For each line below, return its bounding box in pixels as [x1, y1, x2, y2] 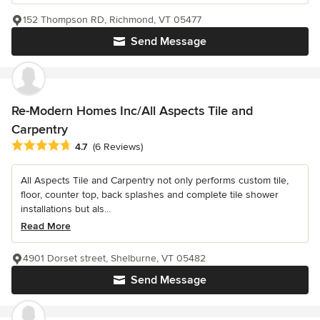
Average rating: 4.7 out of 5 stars [11, 138, 171, 153]
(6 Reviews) [93, 140, 143, 153]
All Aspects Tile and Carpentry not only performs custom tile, [21, 174, 289, 186]
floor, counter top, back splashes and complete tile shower [21, 188, 279, 201]
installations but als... [21, 202, 111, 215]
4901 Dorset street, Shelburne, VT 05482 [23, 251, 206, 264]
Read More [21, 219, 71, 232]
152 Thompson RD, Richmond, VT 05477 [23, 13, 201, 26]
